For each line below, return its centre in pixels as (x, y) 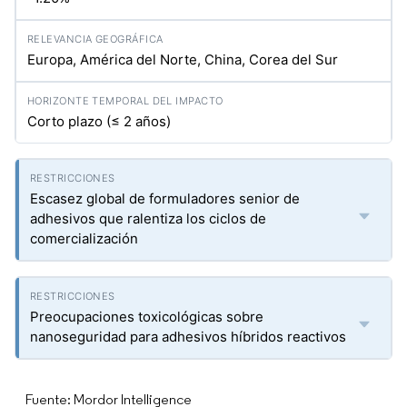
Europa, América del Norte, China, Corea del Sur (183, 59)
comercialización (84, 238)
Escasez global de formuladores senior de (165, 198)
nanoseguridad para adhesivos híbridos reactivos (188, 336)
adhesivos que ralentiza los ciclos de (148, 218)
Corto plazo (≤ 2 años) (99, 121)
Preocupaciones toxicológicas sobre (147, 316)
